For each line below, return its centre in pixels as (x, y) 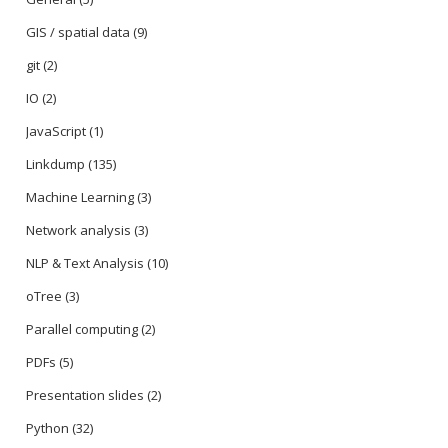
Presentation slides (85, 395)
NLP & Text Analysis (85, 263)
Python (47, 428)
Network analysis (78, 230)
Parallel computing (82, 329)
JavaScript (56, 131)
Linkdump (55, 164)
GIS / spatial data (78, 32)
